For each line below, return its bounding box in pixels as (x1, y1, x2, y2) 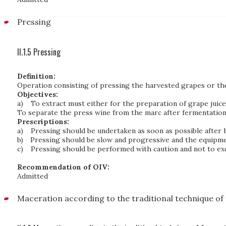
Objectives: (17, 90, 58, 99)
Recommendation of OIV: (17, 162, 109, 172)
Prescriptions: (17, 117, 69, 126)
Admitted (17, 172, 48, 181)
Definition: (17, 72, 55, 81)
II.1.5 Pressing (17, 46, 61, 58)
